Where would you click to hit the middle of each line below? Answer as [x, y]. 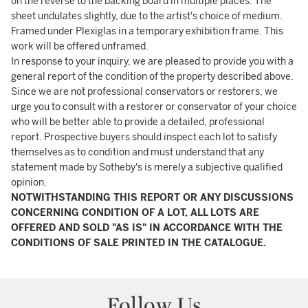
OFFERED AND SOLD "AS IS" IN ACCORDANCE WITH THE [147, 228]
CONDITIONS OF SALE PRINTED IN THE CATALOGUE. [139, 243]
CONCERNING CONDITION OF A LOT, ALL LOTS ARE [135, 213]
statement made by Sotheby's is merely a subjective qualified [147, 167]
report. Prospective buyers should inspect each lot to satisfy [144, 137]
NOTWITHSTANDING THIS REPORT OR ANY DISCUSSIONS [152, 198]
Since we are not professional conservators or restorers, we [144, 92]
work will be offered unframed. [80, 46]
